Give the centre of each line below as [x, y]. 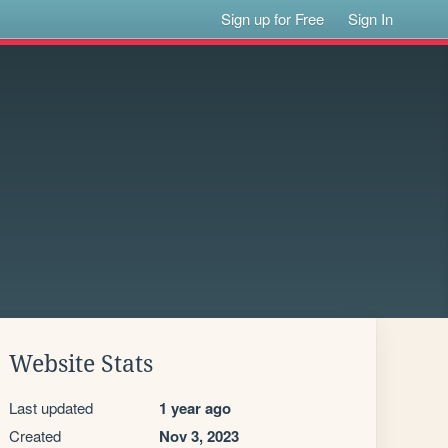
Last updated [51, 407]
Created [35, 435]
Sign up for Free [273, 18]
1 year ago [195, 408]
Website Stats [81, 364]
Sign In [371, 18]
